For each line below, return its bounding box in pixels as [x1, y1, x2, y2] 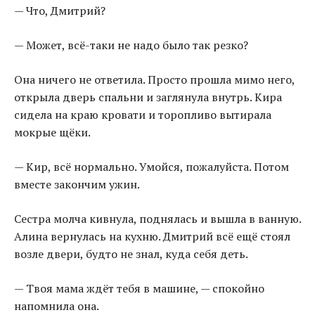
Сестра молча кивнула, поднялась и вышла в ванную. [14, 211, 301, 227]
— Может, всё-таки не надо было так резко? [14, 37, 248, 53]
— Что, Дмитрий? [14, 3, 105, 19]
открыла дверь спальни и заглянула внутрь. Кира [14, 89, 282, 105]
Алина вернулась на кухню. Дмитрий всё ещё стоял [14, 229, 290, 245]
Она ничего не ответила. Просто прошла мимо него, [14, 72, 295, 88]
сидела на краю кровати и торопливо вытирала [14, 107, 271, 123]
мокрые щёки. [14, 124, 91, 141]
